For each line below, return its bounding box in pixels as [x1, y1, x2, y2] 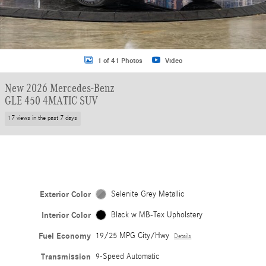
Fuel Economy [39, 230, 91, 241]
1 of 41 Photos [97, 56, 142, 65]
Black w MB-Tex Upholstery [110, 210, 202, 220]
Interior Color [42, 210, 91, 220]
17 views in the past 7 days [8, 115, 78, 122]
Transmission [41, 251, 91, 262]
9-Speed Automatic [96, 251, 160, 261]
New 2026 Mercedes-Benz [5, 81, 115, 94]
